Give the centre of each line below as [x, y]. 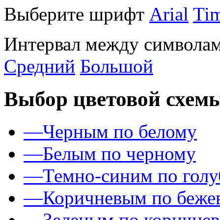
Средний [40, 66]
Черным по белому [120, 132]
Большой [117, 66]
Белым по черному [119, 154]
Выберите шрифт [77, 14]
